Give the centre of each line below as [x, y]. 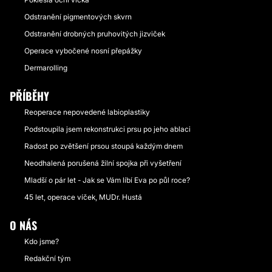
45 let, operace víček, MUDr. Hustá [83, 197]
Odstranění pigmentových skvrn [78, 17]
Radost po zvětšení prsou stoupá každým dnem [104, 146]
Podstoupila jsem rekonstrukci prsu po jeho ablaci [107, 129]
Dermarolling [46, 68]
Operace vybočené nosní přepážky [83, 51]
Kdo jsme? [42, 241]
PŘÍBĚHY [29, 96]
